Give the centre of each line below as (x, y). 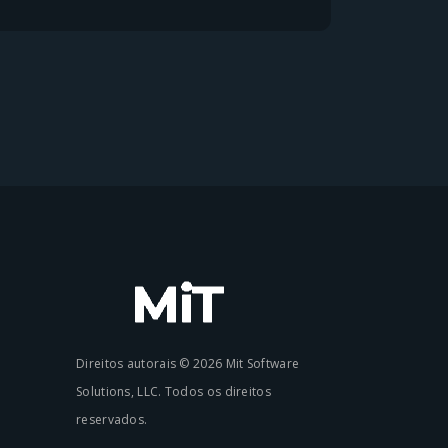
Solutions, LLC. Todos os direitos (173, 391)
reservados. (112, 419)
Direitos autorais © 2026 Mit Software (188, 363)
